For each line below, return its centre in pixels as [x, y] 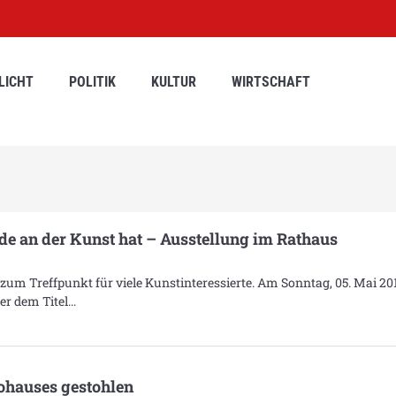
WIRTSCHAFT [271, 82]
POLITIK [92, 82]
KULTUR [174, 82]
